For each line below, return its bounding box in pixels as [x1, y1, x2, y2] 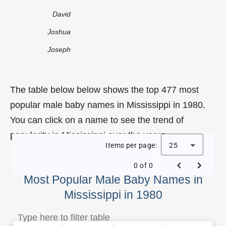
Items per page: [105, 141, 157, 149]
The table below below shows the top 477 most [10, 84, 199, 95]
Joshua [47, 27, 71, 36]
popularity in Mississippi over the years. [10, 130, 168, 140]
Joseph [47, 45, 71, 53]
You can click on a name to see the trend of [10, 115, 184, 125]
